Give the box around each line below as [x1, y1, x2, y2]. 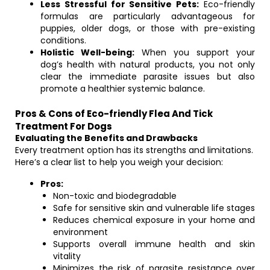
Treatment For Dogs [15, 120, 112, 133]
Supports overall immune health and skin [53, 238, 255, 250]
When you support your [134, 46, 255, 58]
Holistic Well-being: [40, 46, 134, 58]
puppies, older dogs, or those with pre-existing [40, 22, 255, 34]
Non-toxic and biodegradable [53, 190, 177, 202]
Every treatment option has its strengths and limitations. [15, 144, 253, 156]
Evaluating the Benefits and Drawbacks [15, 132, 198, 144]
